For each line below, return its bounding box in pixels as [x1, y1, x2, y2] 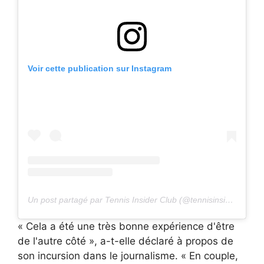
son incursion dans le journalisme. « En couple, [18, 249, 238, 262]
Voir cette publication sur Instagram [28, 63, 171, 73]
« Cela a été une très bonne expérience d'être [18, 220, 235, 232]
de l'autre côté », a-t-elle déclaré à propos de [18, 235, 233, 247]
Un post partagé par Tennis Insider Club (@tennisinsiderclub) [225, 194, 233, 204]
